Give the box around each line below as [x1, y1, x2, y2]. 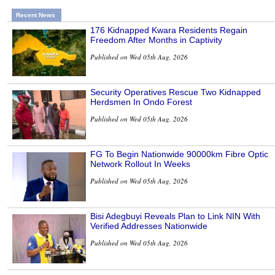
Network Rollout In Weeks [90, 158, 190, 169]
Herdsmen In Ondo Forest [90, 96, 192, 107]
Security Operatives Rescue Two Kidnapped [90, 87, 261, 97]
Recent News [16, 11, 55, 18]
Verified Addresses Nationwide [90, 220, 207, 231]
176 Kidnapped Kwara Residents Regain [90, 25, 247, 35]
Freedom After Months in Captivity [90, 34, 222, 45]
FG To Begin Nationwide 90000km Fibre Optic [90, 149, 268, 159]
